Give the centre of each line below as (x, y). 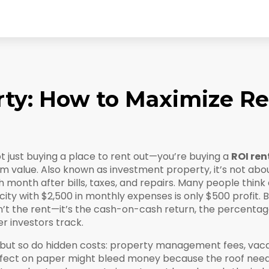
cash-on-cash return (144, 209)
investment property (160, 170)
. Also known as (73, 170)
